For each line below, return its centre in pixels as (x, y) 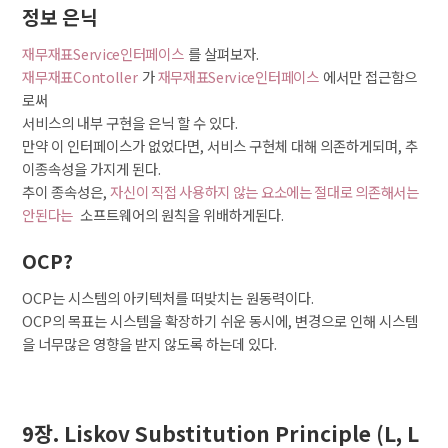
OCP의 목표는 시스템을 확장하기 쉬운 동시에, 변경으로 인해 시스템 (220, 321)
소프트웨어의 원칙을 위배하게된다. (181, 215)
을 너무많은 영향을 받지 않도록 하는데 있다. (150, 344)
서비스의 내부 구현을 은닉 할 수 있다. (130, 123)
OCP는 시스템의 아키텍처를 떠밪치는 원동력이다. (168, 298)
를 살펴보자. (223, 54)
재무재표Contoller (80, 77)
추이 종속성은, (66, 192)
